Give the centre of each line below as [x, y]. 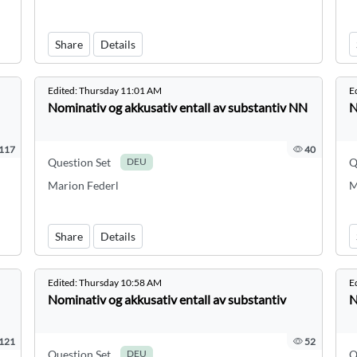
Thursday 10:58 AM [121, 282]
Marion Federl [84, 185]
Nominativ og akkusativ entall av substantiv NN [178, 107]
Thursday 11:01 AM [121, 90]
